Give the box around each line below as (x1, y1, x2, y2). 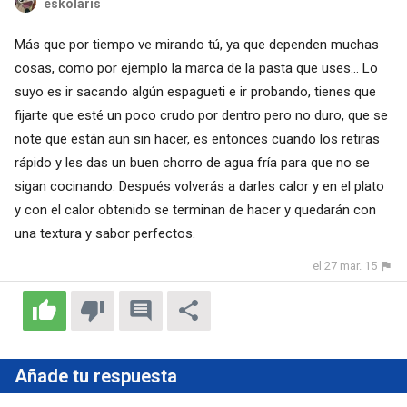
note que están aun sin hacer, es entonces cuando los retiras (14, 131, 380, 148)
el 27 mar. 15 (313, 259, 378, 273)
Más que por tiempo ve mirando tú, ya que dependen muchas (14, 36, 379, 54)
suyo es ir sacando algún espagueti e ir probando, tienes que (14, 84, 376, 101)
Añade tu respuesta (14, 365, 177, 388)
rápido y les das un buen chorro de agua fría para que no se (14, 154, 370, 172)
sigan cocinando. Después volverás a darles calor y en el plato (14, 178, 384, 195)
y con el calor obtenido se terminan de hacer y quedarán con (14, 202, 376, 219)
